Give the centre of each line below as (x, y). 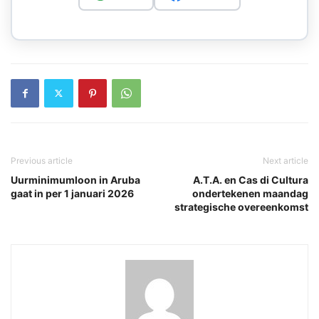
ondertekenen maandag (250, 193)
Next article (286, 160)
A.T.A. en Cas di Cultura (251, 179)
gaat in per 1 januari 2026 (72, 193)
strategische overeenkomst (241, 206)
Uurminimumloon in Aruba (75, 179)
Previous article (42, 160)
